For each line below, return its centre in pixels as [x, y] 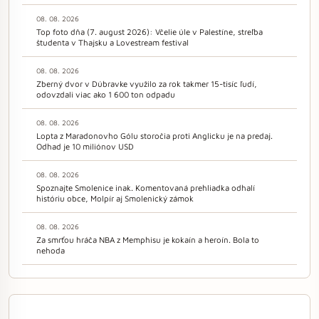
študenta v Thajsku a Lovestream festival [113, 42]
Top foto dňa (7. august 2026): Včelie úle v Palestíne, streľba [150, 31]
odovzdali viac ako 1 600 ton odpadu [106, 94]
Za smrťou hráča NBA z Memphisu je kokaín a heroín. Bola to [148, 239]
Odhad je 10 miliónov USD [85, 146]
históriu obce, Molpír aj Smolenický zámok [115, 198]
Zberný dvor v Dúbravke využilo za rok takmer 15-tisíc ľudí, [147, 83]
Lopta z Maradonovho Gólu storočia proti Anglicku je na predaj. [155, 135]
